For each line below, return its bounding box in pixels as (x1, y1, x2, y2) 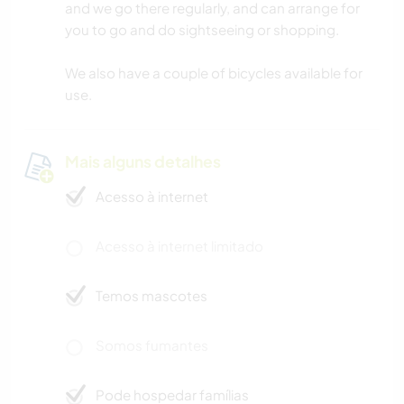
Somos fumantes (96, 336, 208, 354)
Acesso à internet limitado (96, 237, 263, 255)
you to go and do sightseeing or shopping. (65, 21, 339, 39)
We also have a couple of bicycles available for (65, 64, 363, 82)
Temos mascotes (96, 287, 207, 305)
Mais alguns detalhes (65, 151, 221, 172)
